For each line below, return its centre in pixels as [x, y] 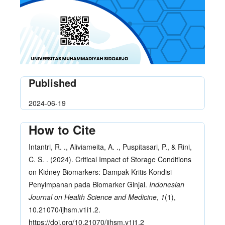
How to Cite [62, 129]
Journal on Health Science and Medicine [93, 197]
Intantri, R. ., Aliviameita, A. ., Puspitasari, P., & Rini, [110, 146]
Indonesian [167, 184]
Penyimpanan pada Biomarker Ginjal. [89, 184]
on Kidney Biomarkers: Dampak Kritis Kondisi [100, 172]
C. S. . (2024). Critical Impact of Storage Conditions [110, 159]
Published [52, 82]
